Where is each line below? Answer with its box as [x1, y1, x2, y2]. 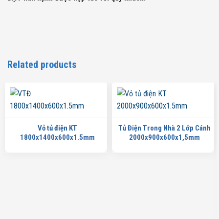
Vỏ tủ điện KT [37, 123, 77, 132]
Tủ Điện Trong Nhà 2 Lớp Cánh [118, 123, 211, 132]
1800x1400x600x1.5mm [20, 132, 95, 142]
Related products [7, 59, 76, 71]
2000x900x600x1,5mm [129, 132, 200, 142]
